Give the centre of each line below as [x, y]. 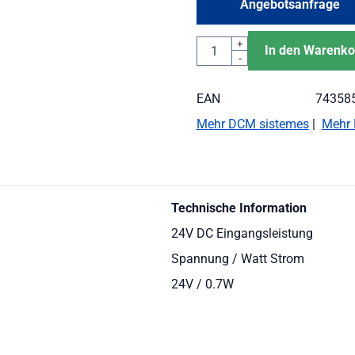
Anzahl [215, 44]
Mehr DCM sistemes [252, 124]
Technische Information [239, 208]
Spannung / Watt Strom [237, 259]
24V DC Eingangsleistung [242, 233]
